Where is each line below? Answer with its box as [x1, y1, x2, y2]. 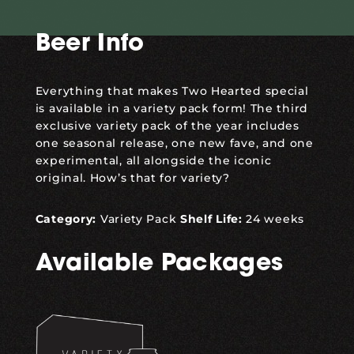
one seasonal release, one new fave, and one [35, 135, 314, 150]
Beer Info [35, 32, 145, 57]
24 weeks [242, 211, 304, 226]
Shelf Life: [179, 211, 243, 226]
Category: [35, 211, 97, 226]
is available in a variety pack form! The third [35, 100, 308, 115]
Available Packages [35, 251, 284, 277]
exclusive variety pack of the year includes [35, 118, 299, 133]
